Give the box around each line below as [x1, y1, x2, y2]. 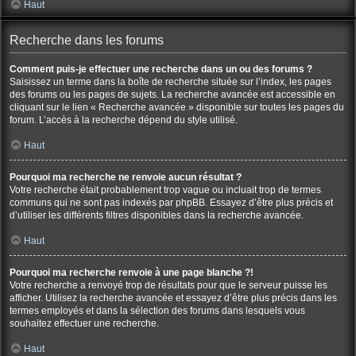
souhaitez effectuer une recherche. [10, 318, 159, 329]
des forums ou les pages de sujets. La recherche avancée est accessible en [10, 89, 335, 100]
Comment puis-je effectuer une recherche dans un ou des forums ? [10, 64, 312, 75]
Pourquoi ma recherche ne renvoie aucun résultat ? [10, 172, 242, 183]
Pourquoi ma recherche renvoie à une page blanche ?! [10, 267, 253, 278]
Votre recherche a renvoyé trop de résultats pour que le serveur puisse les [10, 280, 327, 291]
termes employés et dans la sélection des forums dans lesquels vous [10, 305, 305, 316]
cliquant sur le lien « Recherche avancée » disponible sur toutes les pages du [10, 102, 344, 113]
